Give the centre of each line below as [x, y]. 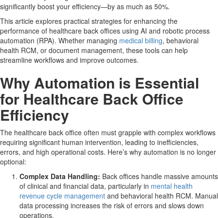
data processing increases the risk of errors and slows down [112, 206]
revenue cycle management [62, 196]
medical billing [141, 41]
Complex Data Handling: [60, 176]
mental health [172, 186]
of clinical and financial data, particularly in [85, 186]
